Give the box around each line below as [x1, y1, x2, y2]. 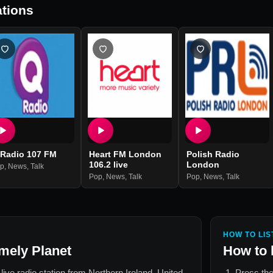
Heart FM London [88, 149, 161, 160]
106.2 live [88, 160, 128, 170]
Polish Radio [186, 149, 239, 160]
